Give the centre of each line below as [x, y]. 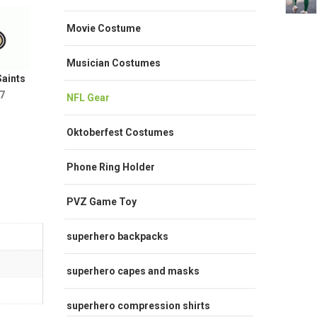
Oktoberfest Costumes [120, 132]
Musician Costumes [114, 63]
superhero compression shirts [138, 305]
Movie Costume [104, 28]
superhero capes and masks [133, 271]
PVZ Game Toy [102, 201]
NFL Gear [88, 97]
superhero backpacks [117, 236]
